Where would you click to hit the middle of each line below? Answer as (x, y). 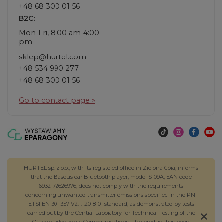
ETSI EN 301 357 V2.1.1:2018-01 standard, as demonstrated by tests (111, 204)
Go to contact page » (57, 100)
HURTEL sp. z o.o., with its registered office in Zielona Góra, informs (111, 168)
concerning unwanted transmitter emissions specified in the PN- (111, 195)
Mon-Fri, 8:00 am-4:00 (59, 32)
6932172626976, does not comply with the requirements (111, 186)
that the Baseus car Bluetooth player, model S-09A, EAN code (111, 177)
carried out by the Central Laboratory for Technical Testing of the (111, 213)
